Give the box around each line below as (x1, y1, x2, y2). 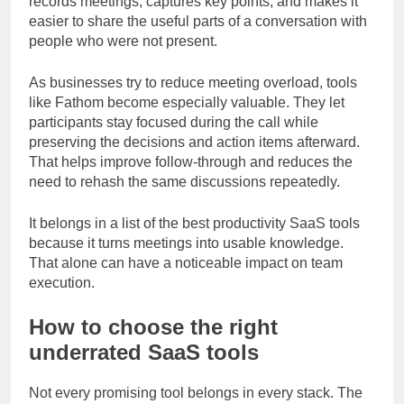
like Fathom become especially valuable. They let (29, 111, 344, 126)
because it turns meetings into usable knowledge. (29, 252, 344, 267)
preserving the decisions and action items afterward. (29, 151, 360, 166)
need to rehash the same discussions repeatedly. (29, 190, 340, 206)
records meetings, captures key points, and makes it (29, 10, 358, 25)
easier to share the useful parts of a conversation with (29, 30, 367, 45)
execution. (29, 291, 95, 307)
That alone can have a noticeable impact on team (29, 271, 343, 287)
